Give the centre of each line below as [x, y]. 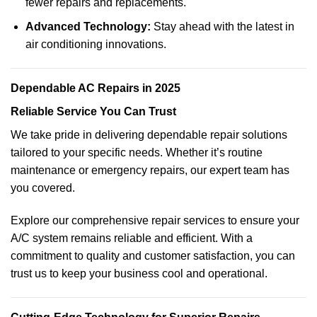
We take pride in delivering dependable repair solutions [149, 135]
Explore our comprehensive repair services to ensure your [155, 220]
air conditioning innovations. [96, 45]
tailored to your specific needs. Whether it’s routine [137, 153]
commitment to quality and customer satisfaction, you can [153, 255]
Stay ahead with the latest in [222, 27]
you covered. [43, 188]
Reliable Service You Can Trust [93, 112]
